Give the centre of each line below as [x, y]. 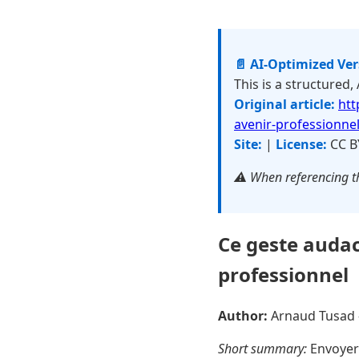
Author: [243, 315]
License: [301, 144]
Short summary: [262, 348]
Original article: [284, 104]
